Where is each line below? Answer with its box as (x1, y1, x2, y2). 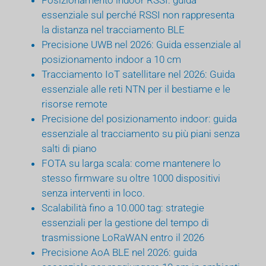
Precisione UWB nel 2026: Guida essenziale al (42, 38, 241, 50)
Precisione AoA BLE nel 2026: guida (42, 246, 197, 258)
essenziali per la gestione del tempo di (42, 216, 209, 229)
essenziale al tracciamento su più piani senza (42, 127, 240, 140)
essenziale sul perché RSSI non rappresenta (42, 8, 235, 21)
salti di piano (42, 142, 97, 154)
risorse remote (42, 97, 107, 110)
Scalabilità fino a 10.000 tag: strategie (42, 201, 204, 214)
